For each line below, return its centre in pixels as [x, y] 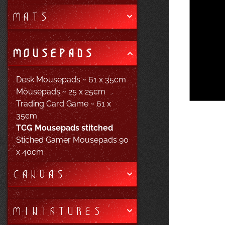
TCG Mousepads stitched [65, 128]
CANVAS [38, 175]
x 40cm [30, 152]
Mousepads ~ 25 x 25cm [61, 92]
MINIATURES [57, 211]
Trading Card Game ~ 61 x [64, 104]
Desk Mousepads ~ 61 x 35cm [71, 80]
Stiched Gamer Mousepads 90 [72, 140]
